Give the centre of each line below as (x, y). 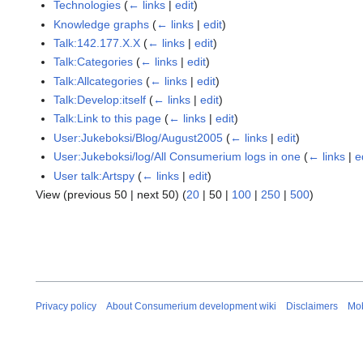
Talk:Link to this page (108, 119)
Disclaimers (312, 306)
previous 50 (97, 195)
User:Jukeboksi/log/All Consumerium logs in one (177, 157)
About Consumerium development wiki (191, 306)
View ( (51, 195)
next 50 (156, 195)
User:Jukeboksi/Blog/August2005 (139, 137)
